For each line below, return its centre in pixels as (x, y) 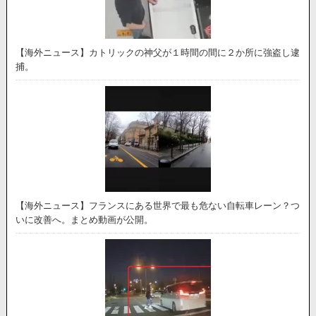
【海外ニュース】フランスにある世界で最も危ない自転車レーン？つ (158, 206)
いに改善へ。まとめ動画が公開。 (85, 220)
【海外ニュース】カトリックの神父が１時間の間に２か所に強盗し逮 (158, 53)
